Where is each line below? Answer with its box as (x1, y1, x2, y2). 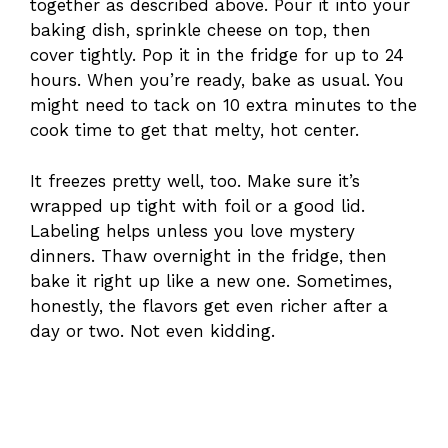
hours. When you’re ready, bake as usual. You (30, 70, 404, 91)
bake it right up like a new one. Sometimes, (30, 270, 392, 291)
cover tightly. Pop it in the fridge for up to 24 (30, 45, 404, 66)
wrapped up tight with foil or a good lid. (30, 195, 365, 216)
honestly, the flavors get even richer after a (30, 295, 388, 316)
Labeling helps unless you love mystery (30, 220, 355, 241)
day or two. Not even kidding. (30, 320, 275, 341)
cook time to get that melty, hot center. (30, 120, 359, 141)
